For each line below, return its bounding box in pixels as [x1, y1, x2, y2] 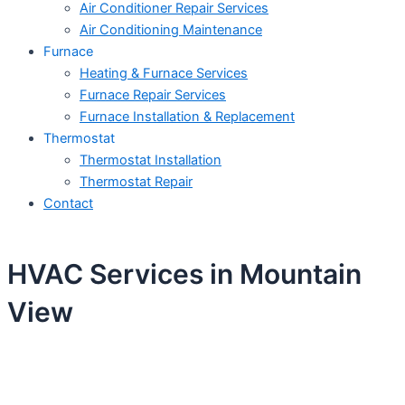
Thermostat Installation [80, 152, 221, 169]
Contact [43, 195, 93, 212]
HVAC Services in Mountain [7, 257, 362, 290]
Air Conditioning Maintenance [80, 22, 262, 39]
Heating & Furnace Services [80, 65, 248, 82]
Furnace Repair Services [80, 87, 226, 104]
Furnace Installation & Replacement [80, 108, 295, 126]
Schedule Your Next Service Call [27, 358, 378, 386]
